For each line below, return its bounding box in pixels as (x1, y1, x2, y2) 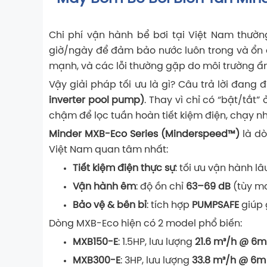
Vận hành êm (73, 181, 136, 192)
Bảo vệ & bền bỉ (73, 200, 147, 210)
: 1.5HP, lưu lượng (118, 237, 195, 247)
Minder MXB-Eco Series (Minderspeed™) (49, 129, 240, 139)
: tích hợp (147, 200, 192, 210)
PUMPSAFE (192, 200, 239, 210)
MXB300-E (73, 255, 120, 266)
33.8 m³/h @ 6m (192, 255, 266, 266)
